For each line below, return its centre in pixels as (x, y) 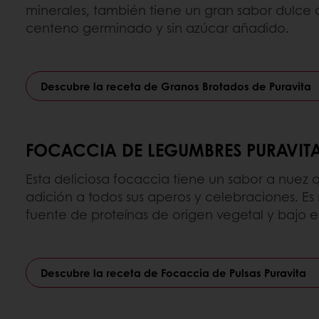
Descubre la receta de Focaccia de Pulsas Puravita (173, 273)
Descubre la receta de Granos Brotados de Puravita (176, 86)
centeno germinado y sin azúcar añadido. (157, 28)
